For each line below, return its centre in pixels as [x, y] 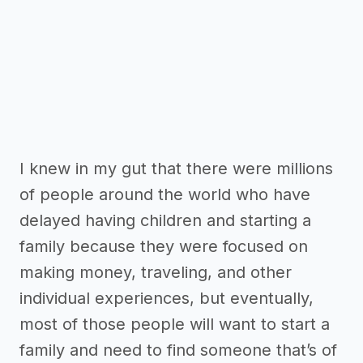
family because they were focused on [164, 247]
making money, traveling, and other [156, 273]
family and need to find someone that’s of [178, 350]
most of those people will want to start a [175, 325]
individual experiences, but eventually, [167, 299]
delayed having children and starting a [165, 221]
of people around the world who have [165, 195]
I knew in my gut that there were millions [176, 169]
